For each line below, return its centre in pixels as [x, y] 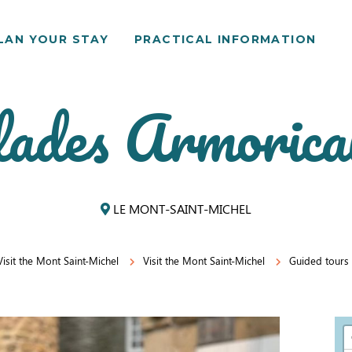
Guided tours [319, 260]
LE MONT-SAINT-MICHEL [181, 209]
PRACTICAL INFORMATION [225, 39]
